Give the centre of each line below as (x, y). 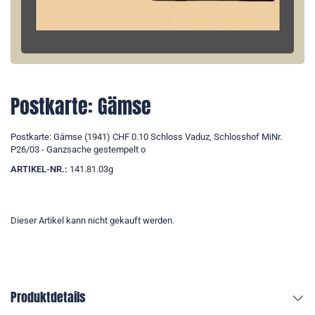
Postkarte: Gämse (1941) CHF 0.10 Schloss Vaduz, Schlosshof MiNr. (146, 137)
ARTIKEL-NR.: (39, 169)
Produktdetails (48, 297)
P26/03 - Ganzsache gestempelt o (78, 150)
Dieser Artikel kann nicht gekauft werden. (92, 221)
